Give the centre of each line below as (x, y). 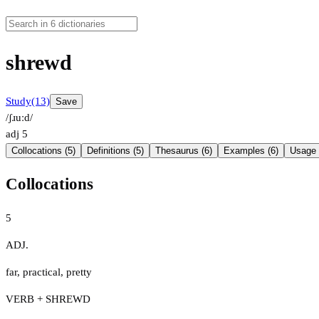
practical (42, 272)
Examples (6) (251, 151)
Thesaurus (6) (184, 151)
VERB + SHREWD (48, 299)
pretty (79, 272)
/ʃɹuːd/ (19, 118)
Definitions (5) (115, 151)
